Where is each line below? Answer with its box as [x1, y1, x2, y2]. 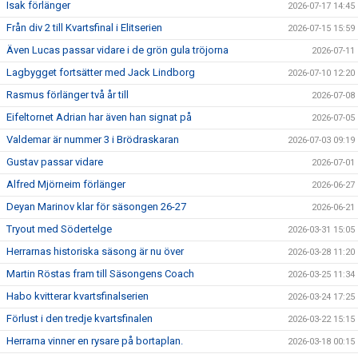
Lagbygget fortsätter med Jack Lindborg [6, 66, 195, 78]
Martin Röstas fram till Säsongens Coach [6, 268, 194, 280]
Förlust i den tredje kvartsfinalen [6, 312, 153, 324]
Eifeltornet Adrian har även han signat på [6, 111, 192, 123]
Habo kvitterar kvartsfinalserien [6, 290, 149, 302]
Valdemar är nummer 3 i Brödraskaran [6, 133, 179, 145]
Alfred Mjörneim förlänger [6, 178, 125, 190]
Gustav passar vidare [6, 156, 103, 168]
